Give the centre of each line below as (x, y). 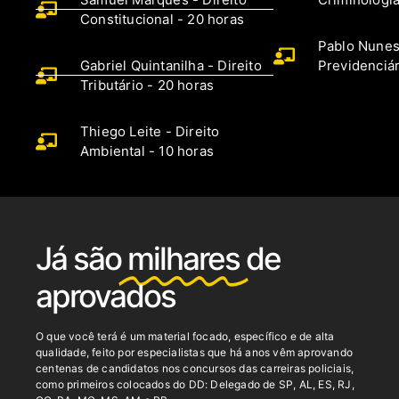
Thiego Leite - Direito (150, 131)
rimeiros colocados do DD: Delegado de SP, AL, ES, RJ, (214, 384)
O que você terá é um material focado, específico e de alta (185, 336)
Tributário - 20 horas (147, 85)
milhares (183, 258)
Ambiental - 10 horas (147, 151)
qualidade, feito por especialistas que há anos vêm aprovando (195, 352)
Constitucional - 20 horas (162, 19)
